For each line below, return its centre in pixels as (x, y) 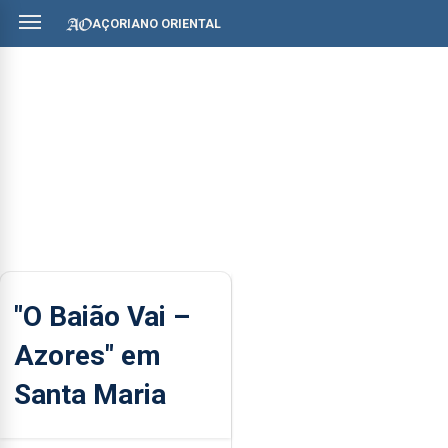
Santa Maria (90, 394)
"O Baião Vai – (102, 316)
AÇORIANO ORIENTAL (156, 23)
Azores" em (87, 355)
